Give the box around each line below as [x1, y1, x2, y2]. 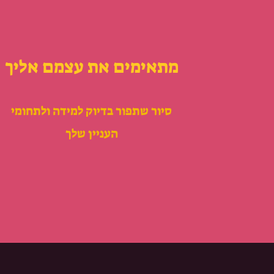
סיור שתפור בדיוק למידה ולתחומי [11, 103, 172, 119]
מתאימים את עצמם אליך [4, 55, 179, 78]
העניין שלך [65, 125, 118, 141]
